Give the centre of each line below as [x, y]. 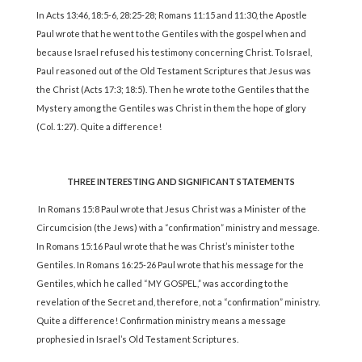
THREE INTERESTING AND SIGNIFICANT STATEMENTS [181, 182]
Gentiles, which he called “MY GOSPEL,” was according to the [162, 284]
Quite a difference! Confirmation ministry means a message [161, 321]
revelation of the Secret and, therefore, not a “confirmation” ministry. [178, 302]
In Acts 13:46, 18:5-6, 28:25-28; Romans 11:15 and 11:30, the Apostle [171, 15]
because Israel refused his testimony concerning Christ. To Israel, [174, 53]
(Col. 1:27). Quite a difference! [99, 127]
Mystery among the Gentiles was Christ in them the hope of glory [171, 108]
